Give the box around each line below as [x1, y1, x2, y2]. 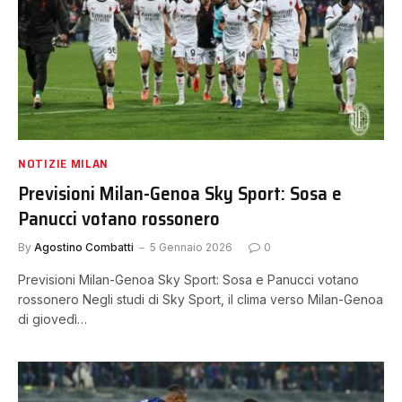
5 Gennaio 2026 [150, 240, 232, 254]
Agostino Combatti [34, 240, 134, 254]
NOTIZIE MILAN [18, 153, 109, 173]
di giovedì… [18, 311, 87, 327]
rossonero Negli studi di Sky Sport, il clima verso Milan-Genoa [18, 292, 383, 307]
